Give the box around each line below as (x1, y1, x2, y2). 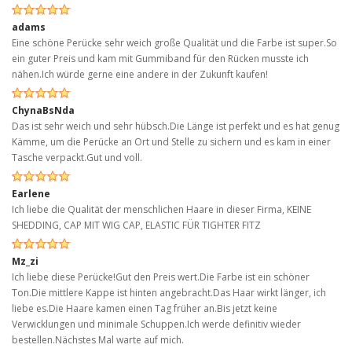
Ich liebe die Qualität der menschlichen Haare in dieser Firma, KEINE (12, 202, 311, 216)
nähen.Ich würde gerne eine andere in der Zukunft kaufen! (12, 67, 268, 81)
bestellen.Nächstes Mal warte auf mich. (12, 332, 184, 346)
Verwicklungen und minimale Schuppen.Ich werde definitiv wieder (12, 317, 301, 331)
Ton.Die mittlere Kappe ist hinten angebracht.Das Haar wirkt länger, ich (12, 285, 326, 299)
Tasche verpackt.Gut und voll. (12, 150, 142, 164)
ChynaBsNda (12, 103, 75, 117)
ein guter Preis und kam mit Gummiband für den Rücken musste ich (12, 51, 309, 65)
